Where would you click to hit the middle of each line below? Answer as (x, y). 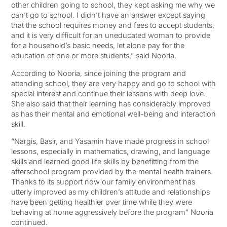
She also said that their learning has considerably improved (111, 103)
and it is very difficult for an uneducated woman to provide (110, 35)
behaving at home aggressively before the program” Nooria (112, 212)
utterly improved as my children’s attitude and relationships (110, 192)
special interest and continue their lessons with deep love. (108, 93)
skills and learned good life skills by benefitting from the (105, 162)
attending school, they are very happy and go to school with (113, 83)
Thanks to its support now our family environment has (103, 182)
